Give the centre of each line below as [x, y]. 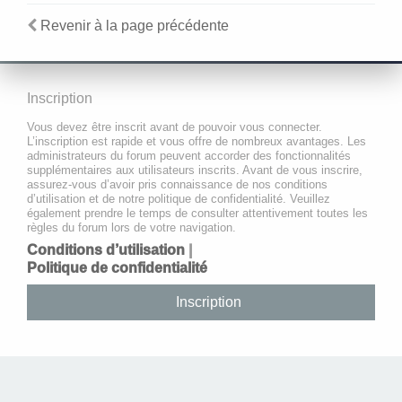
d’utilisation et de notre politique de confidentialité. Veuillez [179, 199]
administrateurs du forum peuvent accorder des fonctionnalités [189, 156]
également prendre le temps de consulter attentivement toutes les [197, 214]
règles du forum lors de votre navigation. [131, 228]
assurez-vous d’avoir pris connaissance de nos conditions [177, 185]
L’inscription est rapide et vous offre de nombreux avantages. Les [197, 142]
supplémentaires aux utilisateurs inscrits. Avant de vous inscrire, [195, 170]
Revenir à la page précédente [135, 26]
